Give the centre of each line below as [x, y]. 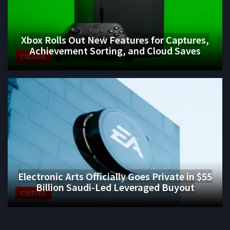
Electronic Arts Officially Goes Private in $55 [115, 176]
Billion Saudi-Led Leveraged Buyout [115, 187]
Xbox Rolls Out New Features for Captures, [115, 39]
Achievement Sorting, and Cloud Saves [115, 50]
